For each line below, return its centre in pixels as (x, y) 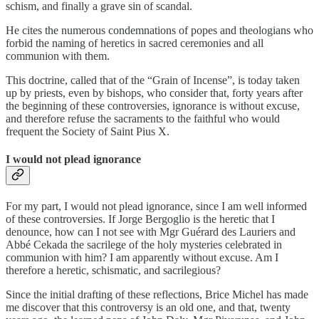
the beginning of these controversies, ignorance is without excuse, (153, 105)
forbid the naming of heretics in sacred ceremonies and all (135, 43)
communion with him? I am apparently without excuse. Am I (142, 258)
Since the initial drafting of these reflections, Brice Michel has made (157, 295)
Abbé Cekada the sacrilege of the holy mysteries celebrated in (144, 245)
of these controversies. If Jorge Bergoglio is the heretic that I (140, 219)
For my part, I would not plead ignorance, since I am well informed (156, 206)
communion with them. (58, 56)
